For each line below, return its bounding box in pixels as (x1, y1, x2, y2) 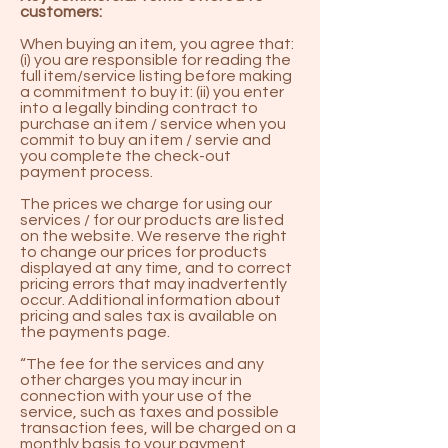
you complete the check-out (20, 148, 231, 164)
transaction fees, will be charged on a (20, 420, 296, 436)
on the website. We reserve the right (20, 228, 287, 244)
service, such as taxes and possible (20, 404, 279, 420)
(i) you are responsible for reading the (20, 52, 291, 68)
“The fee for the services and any (20, 356, 264, 372)
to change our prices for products (20, 244, 267, 260)
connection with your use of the (20, 388, 252, 404)
